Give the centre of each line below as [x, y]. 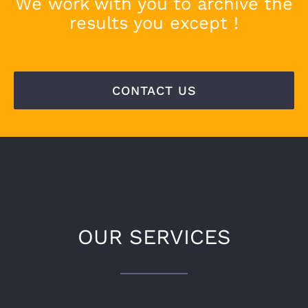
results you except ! [154, 22]
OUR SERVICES [154, 237]
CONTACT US [154, 91]
